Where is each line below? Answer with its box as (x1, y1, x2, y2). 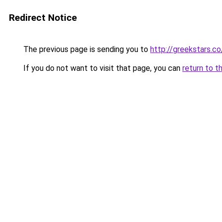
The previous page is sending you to (21, 45, 150, 54)
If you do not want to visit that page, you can (21, 63, 182, 73)
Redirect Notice (9, 12, 77, 23)
